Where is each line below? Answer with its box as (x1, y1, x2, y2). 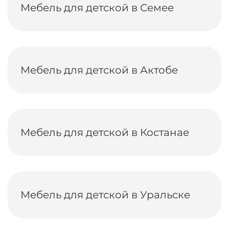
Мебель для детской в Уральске (20, 189, 190, 201)
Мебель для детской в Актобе (20, 64, 178, 76)
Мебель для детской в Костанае (20, 126, 189, 139)
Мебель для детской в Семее (20, 2, 174, 14)
